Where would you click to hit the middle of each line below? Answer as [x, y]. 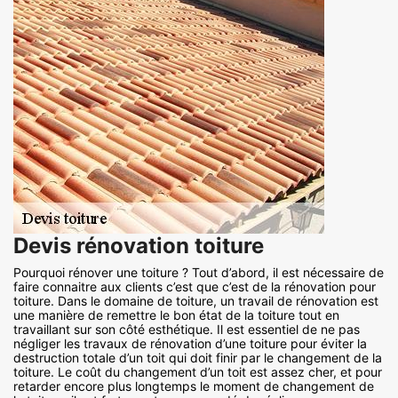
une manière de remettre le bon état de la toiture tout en [176, 315]
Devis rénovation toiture [139, 246]
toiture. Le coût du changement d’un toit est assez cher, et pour [198, 372]
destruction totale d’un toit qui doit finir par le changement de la [198, 358]
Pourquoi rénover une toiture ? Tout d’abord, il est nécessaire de [199, 273]
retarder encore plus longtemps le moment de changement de [194, 386]
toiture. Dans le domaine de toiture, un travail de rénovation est [196, 301]
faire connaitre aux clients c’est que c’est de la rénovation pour [195, 287]
